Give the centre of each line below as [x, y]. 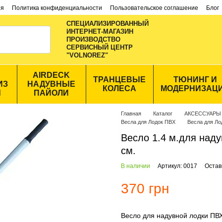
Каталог [163, 113]
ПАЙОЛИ [51, 93]
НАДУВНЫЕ [51, 84]
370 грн [145, 189]
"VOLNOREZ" [87, 55]
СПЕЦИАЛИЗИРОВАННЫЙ [108, 24]
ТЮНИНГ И [195, 80]
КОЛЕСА [119, 88]
